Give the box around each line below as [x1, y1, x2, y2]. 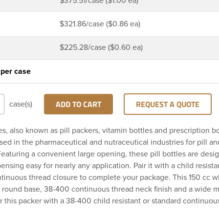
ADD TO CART [56, 98, 101, 110]
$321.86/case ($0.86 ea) [60, 19, 140, 29]
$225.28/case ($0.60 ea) [60, 42, 143, 52]
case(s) [9, 99, 32, 109]
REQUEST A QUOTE [136, 98, 199, 110]
